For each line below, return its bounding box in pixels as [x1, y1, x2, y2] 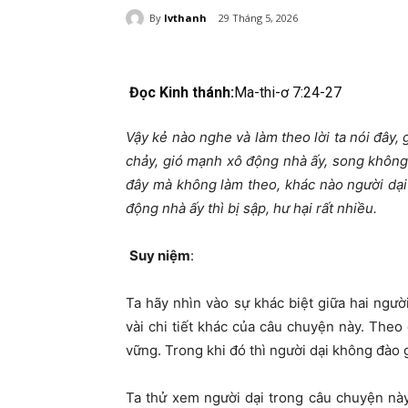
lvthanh [164, 10, 207, 25]
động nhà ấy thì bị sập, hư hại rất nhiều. [126, 199, 377, 218]
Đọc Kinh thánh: [129, 84, 234, 102]
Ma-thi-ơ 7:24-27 [234, 84, 342, 102]
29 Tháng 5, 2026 [219, 11, 298, 25]
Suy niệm [129, 247, 190, 265]
